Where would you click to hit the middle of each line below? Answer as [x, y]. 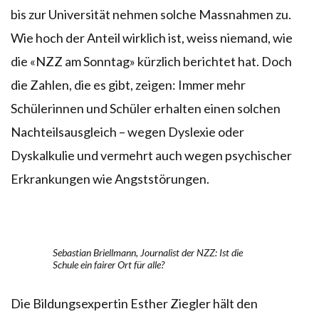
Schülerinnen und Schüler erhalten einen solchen [146, 108]
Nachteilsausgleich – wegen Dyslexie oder [127, 131]
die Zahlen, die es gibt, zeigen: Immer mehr [128, 84]
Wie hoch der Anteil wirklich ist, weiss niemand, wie [152, 37]
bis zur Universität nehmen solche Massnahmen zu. [151, 14]
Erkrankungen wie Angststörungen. [110, 178]
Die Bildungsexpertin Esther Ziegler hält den [134, 303]
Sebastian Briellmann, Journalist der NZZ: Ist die [148, 252]
